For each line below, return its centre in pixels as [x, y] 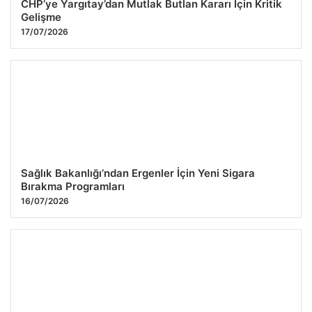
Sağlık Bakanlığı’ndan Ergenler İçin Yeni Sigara [138, 173]
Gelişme [41, 17]
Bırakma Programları [73, 187]
